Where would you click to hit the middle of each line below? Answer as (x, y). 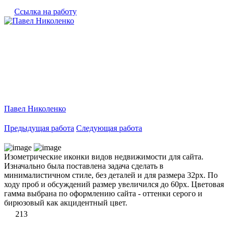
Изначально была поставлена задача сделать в (84, 166)
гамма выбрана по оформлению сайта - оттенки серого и (103, 193)
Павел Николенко (35, 108)
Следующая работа (109, 128)
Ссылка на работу (45, 11)
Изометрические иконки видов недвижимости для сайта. (104, 156)
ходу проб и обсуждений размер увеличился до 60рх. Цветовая (114, 184)
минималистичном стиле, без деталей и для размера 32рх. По (111, 175)
